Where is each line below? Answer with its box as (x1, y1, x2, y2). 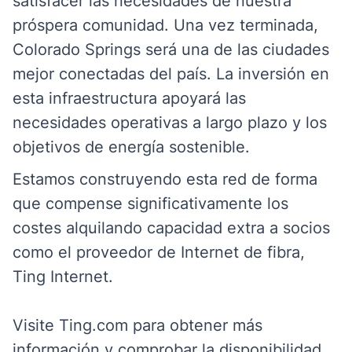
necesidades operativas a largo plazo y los (13, 113, 327, 132)
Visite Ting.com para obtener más (13, 316, 262, 335)
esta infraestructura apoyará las (13, 89, 246, 108)
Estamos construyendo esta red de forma (13, 170, 317, 189)
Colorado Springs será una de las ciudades (13, 40, 329, 59)
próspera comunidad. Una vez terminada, (13, 16, 318, 35)
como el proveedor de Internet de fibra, (13, 243, 305, 262)
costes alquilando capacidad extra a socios (13, 218, 330, 237)
